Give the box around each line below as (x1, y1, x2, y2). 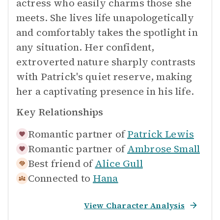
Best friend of (28, 157, 93, 170)
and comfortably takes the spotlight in (16, 26, 198, 39)
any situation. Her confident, (16, 40, 155, 54)
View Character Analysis (84, 200, 185, 211)
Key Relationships (16, 105, 103, 119)
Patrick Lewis (127, 127, 194, 141)
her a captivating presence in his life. (16, 84, 194, 98)
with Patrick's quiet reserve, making (16, 70, 192, 83)
